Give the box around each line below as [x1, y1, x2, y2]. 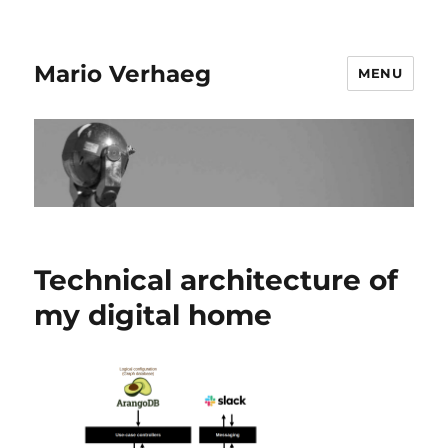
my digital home [34, 298, 273, 333]
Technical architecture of [34, 263, 399, 298]
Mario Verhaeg [34, 59, 212, 88]
